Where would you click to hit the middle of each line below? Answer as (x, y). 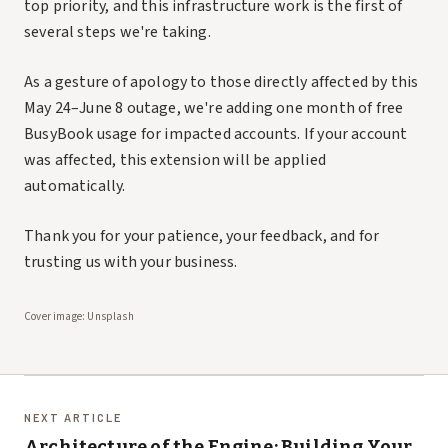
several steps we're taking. (117, 32)
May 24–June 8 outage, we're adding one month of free (214, 108)
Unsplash (110, 317)
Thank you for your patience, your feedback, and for (202, 236)
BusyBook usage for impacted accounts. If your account (216, 134)
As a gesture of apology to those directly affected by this (221, 82)
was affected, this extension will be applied (175, 160)
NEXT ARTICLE (73, 418)
